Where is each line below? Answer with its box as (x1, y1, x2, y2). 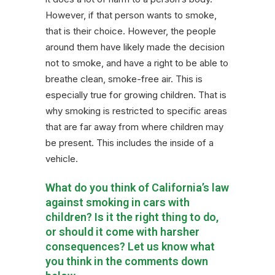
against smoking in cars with (45, 196, 190, 209)
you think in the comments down (45, 255, 208, 268)
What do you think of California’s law (45, 181, 229, 195)
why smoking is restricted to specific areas (45, 105, 227, 117)
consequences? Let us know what (45, 240, 215, 254)
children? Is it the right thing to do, (45, 211, 219, 224)
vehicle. (45, 153, 78, 165)
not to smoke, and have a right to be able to (45, 57, 228, 69)
